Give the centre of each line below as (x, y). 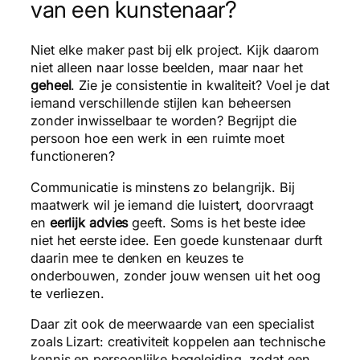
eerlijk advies (89, 222)
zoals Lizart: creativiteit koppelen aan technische (178, 341)
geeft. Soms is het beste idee (217, 222)
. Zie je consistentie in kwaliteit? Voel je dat (200, 86)
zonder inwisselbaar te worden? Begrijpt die (164, 121)
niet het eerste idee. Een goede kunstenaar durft (177, 240)
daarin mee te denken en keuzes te (137, 258)
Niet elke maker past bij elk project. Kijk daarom (175, 50)
